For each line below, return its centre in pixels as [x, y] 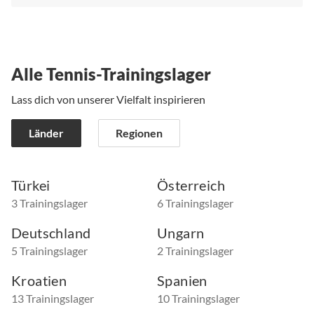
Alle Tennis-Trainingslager [111, 74]
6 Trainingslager [195, 203]
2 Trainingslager [195, 251]
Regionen [139, 133]
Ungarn [181, 233]
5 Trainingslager [49, 251]
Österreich [191, 185]
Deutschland [51, 233]
